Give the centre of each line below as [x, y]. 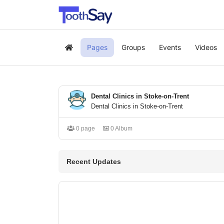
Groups [133, 47]
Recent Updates [94, 161]
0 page [85, 128]
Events [170, 47]
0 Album [121, 128]
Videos [206, 47]
